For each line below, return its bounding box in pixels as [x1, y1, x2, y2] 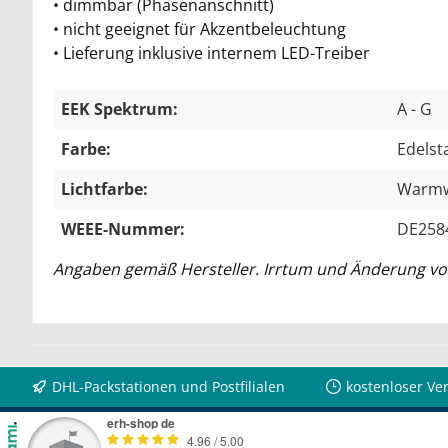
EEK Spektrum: [61, 97, 178, 120]
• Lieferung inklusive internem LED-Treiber [53, 41, 370, 64]
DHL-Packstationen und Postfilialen [52, 377, 285, 397]
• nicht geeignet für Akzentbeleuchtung [53, 17, 346, 40]
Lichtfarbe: [61, 177, 148, 200]
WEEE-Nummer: [61, 217, 185, 240]
